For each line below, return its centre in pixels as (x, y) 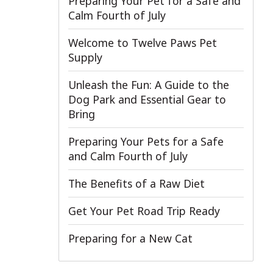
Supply (85, 57)
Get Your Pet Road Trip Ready (144, 211)
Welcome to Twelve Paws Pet (143, 42)
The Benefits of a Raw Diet (136, 183)
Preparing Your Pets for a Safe (146, 141)
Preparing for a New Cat (130, 238)
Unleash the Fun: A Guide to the (149, 84)
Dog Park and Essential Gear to (147, 99)
